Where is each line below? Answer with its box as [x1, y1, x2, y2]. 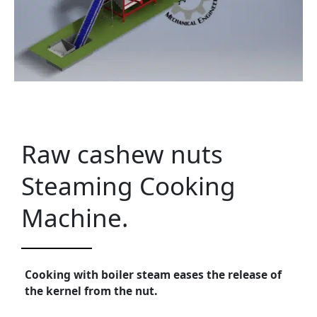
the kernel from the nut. [25, 282, 157, 299]
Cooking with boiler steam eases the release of [25, 266, 282, 282]
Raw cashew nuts [21, 137, 223, 171]
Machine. [21, 200, 128, 234]
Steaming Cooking [21, 168, 236, 202]
